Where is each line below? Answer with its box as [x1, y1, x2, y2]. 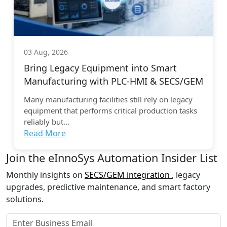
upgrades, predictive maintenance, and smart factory [6, 181, 210, 193]
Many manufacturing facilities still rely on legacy [24, 94, 193, 105]
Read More [24, 128, 66, 139]
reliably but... [24, 117, 69, 127]
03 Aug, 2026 [24, 47, 68, 57]
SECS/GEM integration [85, 169, 172, 181]
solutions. [6, 194, 44, 205]
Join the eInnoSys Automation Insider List [6, 150, 217, 166]
